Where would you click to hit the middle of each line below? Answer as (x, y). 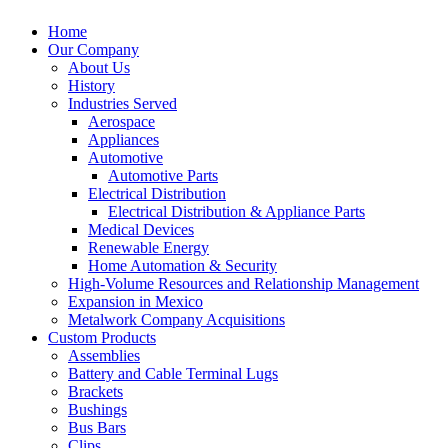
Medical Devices (141, 229)
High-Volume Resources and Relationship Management (243, 283)
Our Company (93, 49)
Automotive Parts (163, 175)
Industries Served (122, 103)
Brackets (95, 391)
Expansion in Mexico (135, 301)
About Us (99, 67)
